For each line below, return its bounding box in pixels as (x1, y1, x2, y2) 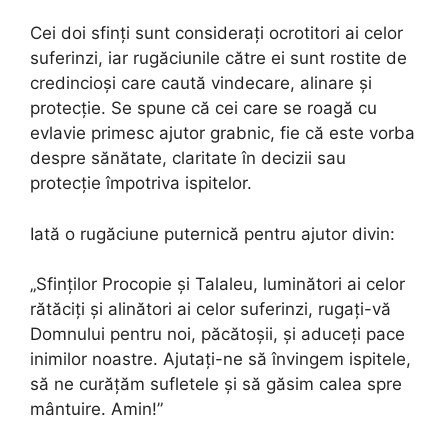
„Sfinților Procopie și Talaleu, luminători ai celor (30, 274, 405, 295)
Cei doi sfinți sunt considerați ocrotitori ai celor (30, 23, 403, 44)
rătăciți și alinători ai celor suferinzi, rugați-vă (30, 299, 391, 320)
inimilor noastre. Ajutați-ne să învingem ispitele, (30, 349, 411, 370)
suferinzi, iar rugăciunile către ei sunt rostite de (30, 48, 407, 69)
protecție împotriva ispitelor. (30, 173, 252, 194)
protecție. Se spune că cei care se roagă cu (30, 98, 377, 119)
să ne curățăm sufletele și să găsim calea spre (30, 374, 402, 395)
